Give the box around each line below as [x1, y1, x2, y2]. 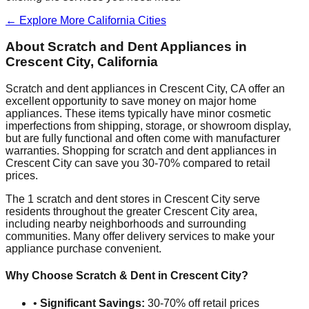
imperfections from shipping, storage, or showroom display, [6, 120, 291, 132]
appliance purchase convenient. [6, 243, 161, 255]
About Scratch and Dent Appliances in [6, 39, 247, 54]
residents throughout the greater [6, 206, 163, 218]
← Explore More [6, 14, 88, 26]
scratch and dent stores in [34, 193, 164, 206]
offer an [246, 83, 285, 95]
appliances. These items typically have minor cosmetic [6, 108, 271, 120]
